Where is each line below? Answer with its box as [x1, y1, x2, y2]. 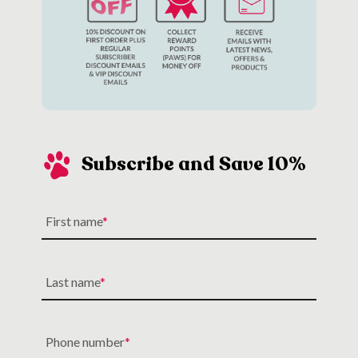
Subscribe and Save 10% [81, 151, 306, 178]
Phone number [45, 334, 125, 350]
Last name [45, 273, 100, 289]
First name [45, 213, 102, 229]
